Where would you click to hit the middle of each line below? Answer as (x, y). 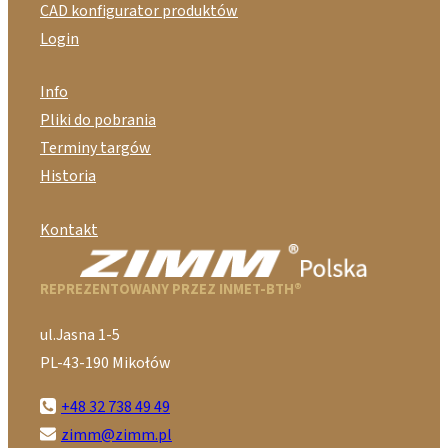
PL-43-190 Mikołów (105, 363)
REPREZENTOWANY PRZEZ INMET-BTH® (171, 289)
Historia (68, 176)
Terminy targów (95, 148)
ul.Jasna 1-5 (80, 335)
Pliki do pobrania (98, 120)
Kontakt (69, 229)
